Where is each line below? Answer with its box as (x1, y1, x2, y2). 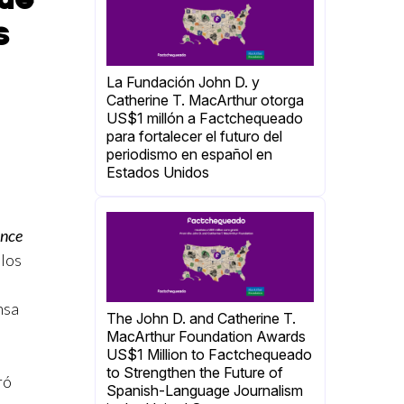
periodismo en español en (106, 144, 272, 163)
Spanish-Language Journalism (106, 381, 303, 399)
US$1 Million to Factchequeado (106, 344, 312, 363)
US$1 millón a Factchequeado (106, 108, 303, 127)
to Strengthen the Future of (106, 363, 283, 381)
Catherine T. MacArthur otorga (106, 90, 304, 109)
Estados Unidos (106, 162, 209, 181)
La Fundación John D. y (106, 72, 260, 91)
